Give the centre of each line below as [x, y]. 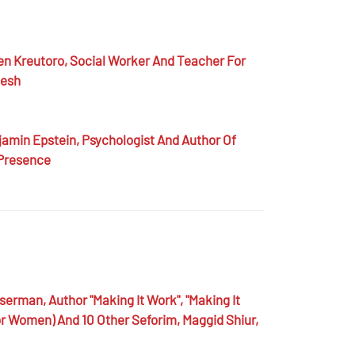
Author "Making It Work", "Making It [144, 299]
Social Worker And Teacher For [157, 60]
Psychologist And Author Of [158, 139]
